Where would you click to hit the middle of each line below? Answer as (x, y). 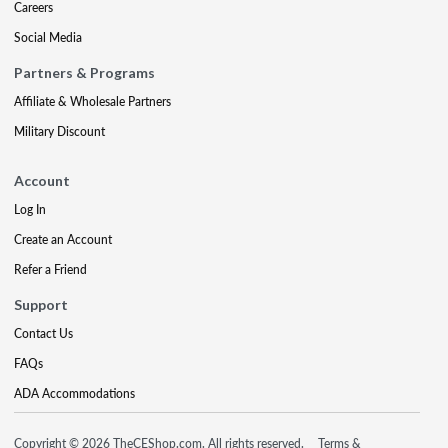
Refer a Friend (50, 269)
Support (41, 304)
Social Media (48, 37)
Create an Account (63, 239)
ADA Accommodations (74, 393)
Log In (30, 209)
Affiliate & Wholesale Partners (92, 101)
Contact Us (43, 333)
